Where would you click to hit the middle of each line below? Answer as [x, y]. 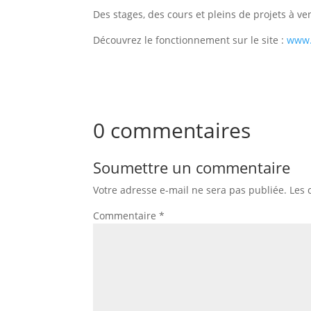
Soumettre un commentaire [192, 167]
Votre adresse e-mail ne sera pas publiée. [190, 190]
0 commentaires [172, 130]
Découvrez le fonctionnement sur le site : [190, 40]
